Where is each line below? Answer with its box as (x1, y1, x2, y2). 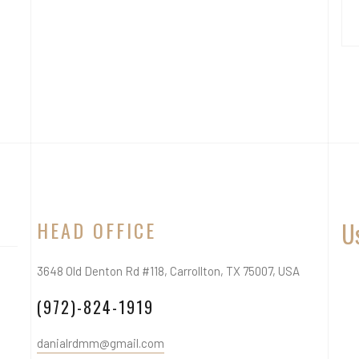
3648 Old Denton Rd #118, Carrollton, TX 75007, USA (37, 264, 300, 278)
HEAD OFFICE (37, 216, 156, 244)
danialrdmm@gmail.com (37, 336, 164, 350)
